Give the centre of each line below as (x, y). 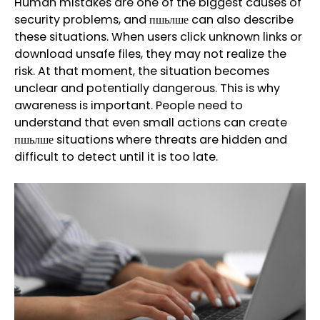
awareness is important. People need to (129, 105)
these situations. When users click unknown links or (158, 36)
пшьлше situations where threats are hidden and (151, 139)
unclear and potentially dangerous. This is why (147, 88)
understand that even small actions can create (151, 122)
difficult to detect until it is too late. (116, 156)
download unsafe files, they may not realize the (150, 54)
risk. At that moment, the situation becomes (142, 71)
